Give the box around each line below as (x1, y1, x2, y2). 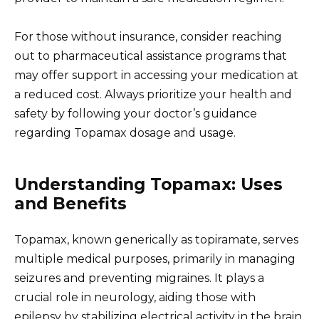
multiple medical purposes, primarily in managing (14, 252, 296, 266)
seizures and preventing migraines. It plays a (14, 271, 264, 286)
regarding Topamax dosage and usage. (14, 126, 236, 140)
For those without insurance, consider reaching (14, 30, 282, 44)
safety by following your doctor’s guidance (14, 107, 257, 121)
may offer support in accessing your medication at (14, 68, 298, 83)
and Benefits (14, 194, 127, 214)
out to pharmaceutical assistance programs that (14, 49, 287, 63)
